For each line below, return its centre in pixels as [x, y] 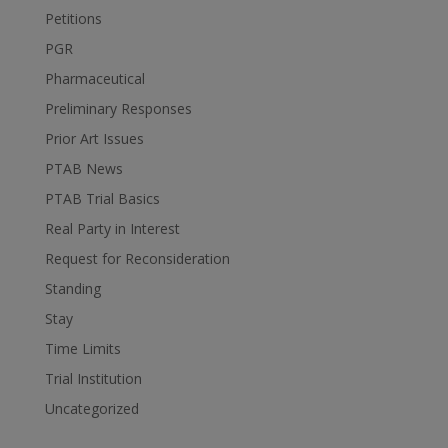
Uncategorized [91, 408]
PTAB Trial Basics [102, 198]
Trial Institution [93, 378]
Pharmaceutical [94, 78]
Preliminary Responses [118, 108]
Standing [72, 288]
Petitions [73, 18]
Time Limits [82, 348]
